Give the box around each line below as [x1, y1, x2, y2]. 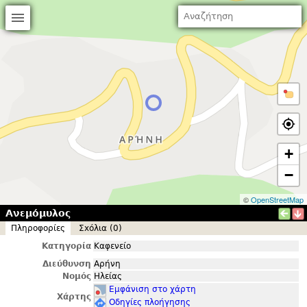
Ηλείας [94, 271, 122, 281]
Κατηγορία [42, 241, 91, 251]
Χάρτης [57, 292, 91, 302]
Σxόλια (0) [79, 223, 122, 233]
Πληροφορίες [11, 223, 65, 233]
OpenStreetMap [251, 194, 304, 205]
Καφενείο [94, 241, 131, 251]
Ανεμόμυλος [5, 208, 71, 219]
